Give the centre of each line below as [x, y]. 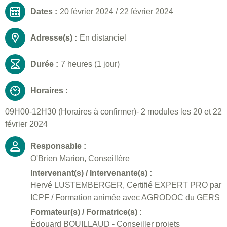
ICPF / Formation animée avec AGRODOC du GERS [125, 198]
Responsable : [58, 146]
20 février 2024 [87, 12]
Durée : [44, 64]
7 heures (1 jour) [90, 64]
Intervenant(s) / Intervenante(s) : [91, 173]
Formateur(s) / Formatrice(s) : [86, 212]
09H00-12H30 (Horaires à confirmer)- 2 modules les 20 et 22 [113, 112]
